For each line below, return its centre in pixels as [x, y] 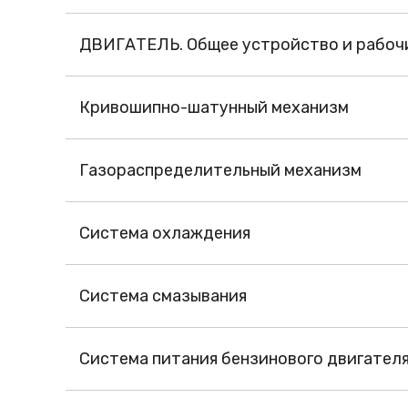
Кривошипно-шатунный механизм [214, 108]
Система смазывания [163, 296]
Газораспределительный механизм [220, 171]
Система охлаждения [165, 234]
